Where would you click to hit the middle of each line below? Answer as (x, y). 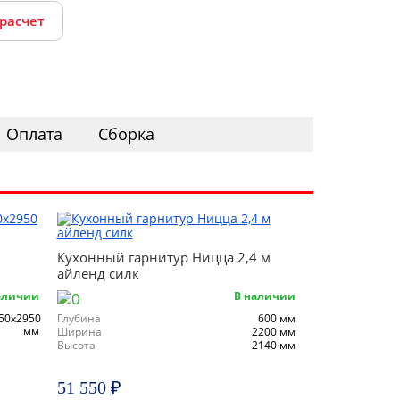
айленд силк (98, 273)
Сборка (126, 134)
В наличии (265, 296)
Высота (76, 345)
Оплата (34, 134)
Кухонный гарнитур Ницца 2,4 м (163, 257)
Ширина (79, 332)
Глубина (79, 318)
